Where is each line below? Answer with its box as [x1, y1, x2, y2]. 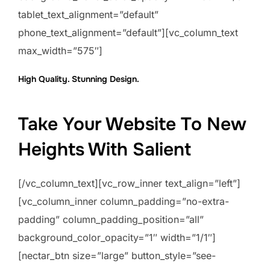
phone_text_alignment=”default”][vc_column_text [18, 27, 238, 39]
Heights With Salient [18, 138, 191, 162]
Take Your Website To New [18, 113, 246, 136]
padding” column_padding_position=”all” [18, 213, 204, 226]
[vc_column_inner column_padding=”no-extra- [18, 195, 229, 208]
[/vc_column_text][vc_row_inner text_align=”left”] [18, 177, 240, 190]
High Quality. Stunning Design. [18, 74, 139, 85]
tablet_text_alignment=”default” [18, 8, 159, 21]
